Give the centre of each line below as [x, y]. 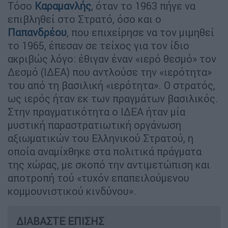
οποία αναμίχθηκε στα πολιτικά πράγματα [105, 151]
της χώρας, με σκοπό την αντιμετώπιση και [109, 164]
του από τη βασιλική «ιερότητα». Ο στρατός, [111, 85]
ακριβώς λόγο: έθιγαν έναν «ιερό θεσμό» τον [112, 59]
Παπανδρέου [37, 32]
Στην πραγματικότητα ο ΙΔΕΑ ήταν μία [96, 111]
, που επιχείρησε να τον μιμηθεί [140, 32]
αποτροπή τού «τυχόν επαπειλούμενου [98, 178]
